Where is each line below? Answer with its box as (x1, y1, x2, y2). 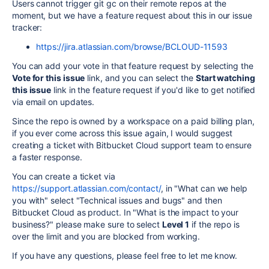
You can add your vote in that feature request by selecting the (12, 61, 253, 71)
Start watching (195, 73, 255, 83)
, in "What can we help (160, 183, 247, 193)
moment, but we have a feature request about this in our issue (12, 10, 252, 20)
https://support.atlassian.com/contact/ (12, 183, 161, 193)
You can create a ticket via (12, 171, 115, 181)
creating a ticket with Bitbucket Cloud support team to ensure (12, 140, 252, 150)
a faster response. (12, 152, 82, 162)
